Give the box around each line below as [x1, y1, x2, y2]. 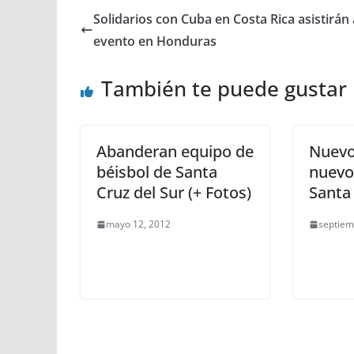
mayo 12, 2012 [106, 217, 171, 232]
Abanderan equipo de [96, 141, 254, 163]
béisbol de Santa [96, 161, 217, 183]
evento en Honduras [93, 32, 217, 51]
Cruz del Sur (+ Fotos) [96, 182, 251, 204]
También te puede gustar [101, 74, 347, 104]
